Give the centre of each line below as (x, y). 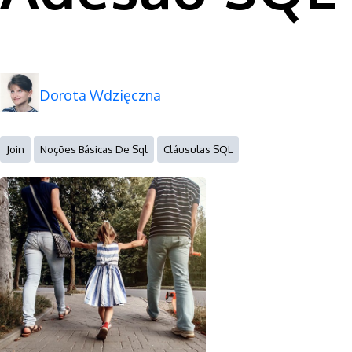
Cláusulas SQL (198, 149)
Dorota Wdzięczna (100, 95)
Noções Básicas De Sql (94, 149)
